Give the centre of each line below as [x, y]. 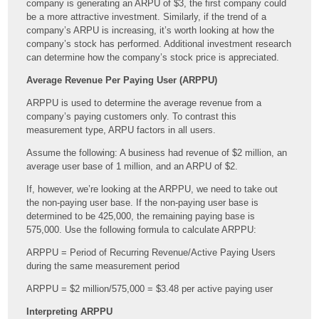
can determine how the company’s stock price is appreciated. [153, 57]
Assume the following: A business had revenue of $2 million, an [157, 152]
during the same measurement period [103, 266]
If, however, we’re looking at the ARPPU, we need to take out [152, 189]
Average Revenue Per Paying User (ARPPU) [122, 80]
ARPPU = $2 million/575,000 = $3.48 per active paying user [150, 288]
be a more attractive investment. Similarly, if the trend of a [147, 16]
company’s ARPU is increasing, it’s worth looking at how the [151, 30]
